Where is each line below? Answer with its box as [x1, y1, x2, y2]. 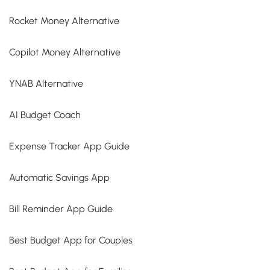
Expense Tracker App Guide [9, 140, 130, 152]
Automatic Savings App [9, 172, 110, 184]
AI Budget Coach [9, 109, 81, 121]
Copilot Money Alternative [9, 46, 121, 58]
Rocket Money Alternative [9, 15, 119, 27]
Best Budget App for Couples [9, 234, 133, 246]
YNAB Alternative [9, 78, 83, 90]
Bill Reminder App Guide [9, 203, 113, 215]
